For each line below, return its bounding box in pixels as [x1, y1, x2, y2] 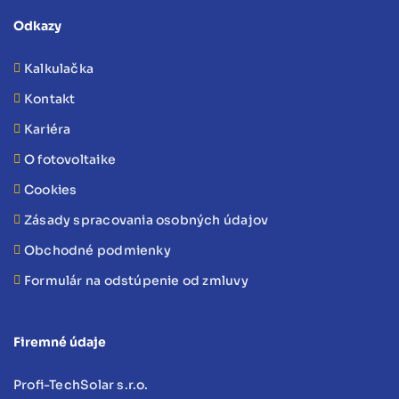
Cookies [24, 182, 77, 199]
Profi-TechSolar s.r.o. [13, 377, 149, 394]
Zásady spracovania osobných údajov [24, 212, 269, 229]
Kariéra [24, 121, 71, 138]
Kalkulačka [24, 61, 94, 77]
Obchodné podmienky [24, 242, 171, 259]
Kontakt [24, 91, 76, 108]
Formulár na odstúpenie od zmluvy [24, 273, 248, 289]
